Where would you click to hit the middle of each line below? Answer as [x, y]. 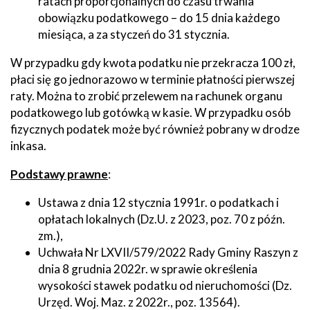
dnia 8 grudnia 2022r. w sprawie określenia [148, 268]
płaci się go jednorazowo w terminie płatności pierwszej [153, 79]
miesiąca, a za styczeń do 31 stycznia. [134, 34]
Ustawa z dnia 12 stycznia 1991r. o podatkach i [158, 202]
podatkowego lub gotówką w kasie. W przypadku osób [151, 112]
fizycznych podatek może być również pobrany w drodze [155, 129]
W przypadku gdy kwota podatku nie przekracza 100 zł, [153, 62]
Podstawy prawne [59, 174]
